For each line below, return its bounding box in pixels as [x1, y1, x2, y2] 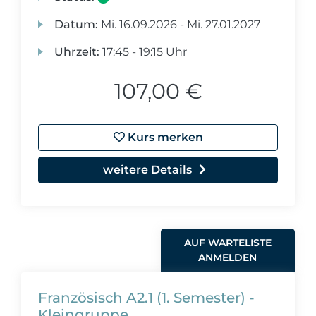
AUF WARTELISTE [183, 236, 272, 249]
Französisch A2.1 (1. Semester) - [38, 289, 255, 306]
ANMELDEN [198, 251, 257, 264]
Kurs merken [124, 130, 203, 144]
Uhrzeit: [54, 45, 100, 59]
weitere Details [103, 163, 192, 176]
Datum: [54, 18, 99, 31]
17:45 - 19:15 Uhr [99, 45, 188, 59]
